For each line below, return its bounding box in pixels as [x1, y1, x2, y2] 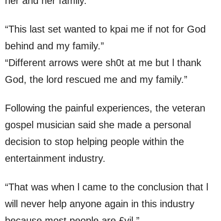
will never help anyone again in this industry [5, 198, 194, 210]
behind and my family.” [5, 40, 104, 52]
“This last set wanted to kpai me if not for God [5, 24, 206, 35]
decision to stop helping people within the [5, 136, 184, 147]
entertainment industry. [5, 153, 106, 164]
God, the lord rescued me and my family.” [5, 74, 187, 85]
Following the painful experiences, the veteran [5, 103, 205, 114]
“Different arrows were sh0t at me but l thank [5, 57, 201, 69]
